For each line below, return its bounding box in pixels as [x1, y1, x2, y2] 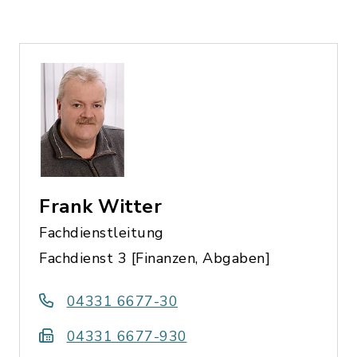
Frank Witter [39, 193, 162, 219]
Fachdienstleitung [39, 222, 164, 242]
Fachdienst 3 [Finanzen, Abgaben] [39, 248, 270, 268]
